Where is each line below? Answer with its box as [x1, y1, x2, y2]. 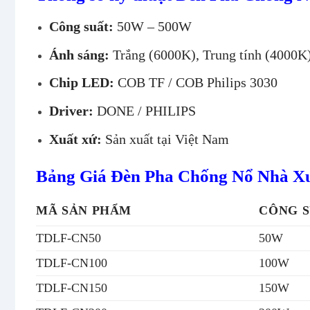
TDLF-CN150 [36, 281, 107, 295]
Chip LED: [48, 75, 114, 91]
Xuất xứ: [48, 131, 102, 147]
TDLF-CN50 [36, 231, 101, 246]
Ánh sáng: [48, 46, 109, 62]
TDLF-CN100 [36, 256, 107, 271]
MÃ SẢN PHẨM [36, 203, 132, 218]
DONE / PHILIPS [93, 103, 196, 119]
